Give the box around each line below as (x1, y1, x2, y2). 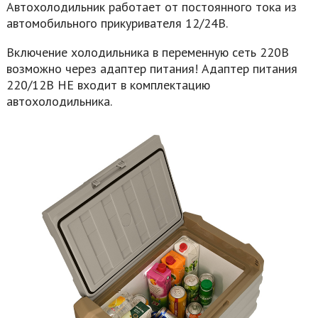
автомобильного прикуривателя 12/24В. (6, 14, 228, 31)
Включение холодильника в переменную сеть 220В (6, 43, 289, 60)
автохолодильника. (6, 92, 112, 109)
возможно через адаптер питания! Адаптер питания (6, 60, 297, 77)
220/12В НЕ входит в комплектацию (6, 76, 210, 93)
